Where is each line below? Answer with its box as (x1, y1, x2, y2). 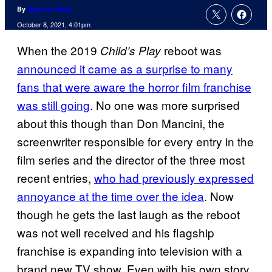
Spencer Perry (27, 4, 72, 14)
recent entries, (17, 169, 94, 186)
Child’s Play (100, 42, 161, 59)
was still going (17, 97, 90, 114)
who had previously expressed (94, 169, 254, 186)
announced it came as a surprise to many (17, 60, 233, 77)
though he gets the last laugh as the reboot (17, 206, 240, 223)
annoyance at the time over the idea (17, 188, 204, 205)
